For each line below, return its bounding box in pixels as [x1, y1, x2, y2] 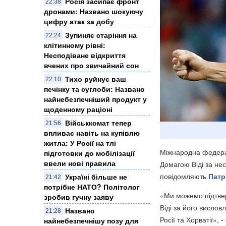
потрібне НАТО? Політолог [44, 181, 140, 192]
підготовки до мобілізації [44, 147, 135, 158]
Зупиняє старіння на [65, 29, 137, 40]
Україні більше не [65, 171, 127, 182]
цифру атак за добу [44, 16, 114, 26]
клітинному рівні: [44, 39, 105, 50]
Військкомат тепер [65, 117, 132, 128]
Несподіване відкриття [44, 49, 126, 60]
